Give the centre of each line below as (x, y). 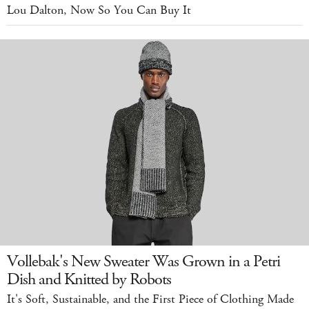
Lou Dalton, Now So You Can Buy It (99, 11)
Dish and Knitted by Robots (89, 280)
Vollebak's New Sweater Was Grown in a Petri (143, 262)
